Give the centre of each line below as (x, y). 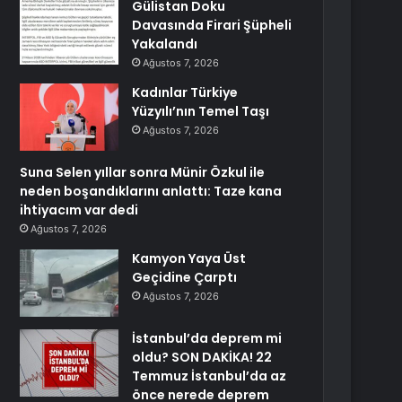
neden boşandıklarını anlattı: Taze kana (151, 191)
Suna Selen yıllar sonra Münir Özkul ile (143, 172)
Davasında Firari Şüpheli (212, 25)
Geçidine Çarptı (185, 277)
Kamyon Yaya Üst (189, 258)
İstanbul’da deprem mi (207, 338)
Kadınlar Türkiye (185, 92)
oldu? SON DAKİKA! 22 (202, 357)
